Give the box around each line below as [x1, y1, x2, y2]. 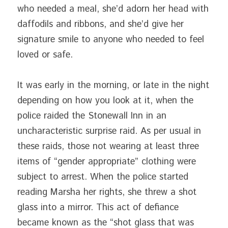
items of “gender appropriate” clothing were [17, 155, 196, 168]
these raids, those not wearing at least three [17, 140, 199, 153]
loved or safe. [17, 48, 73, 62]
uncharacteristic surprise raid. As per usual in [17, 125, 201, 138]
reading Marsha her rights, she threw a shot [17, 186, 196, 199]
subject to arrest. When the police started [17, 170, 188, 184]
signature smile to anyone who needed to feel [17, 33, 204, 46]
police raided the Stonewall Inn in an [17, 109, 166, 123]
